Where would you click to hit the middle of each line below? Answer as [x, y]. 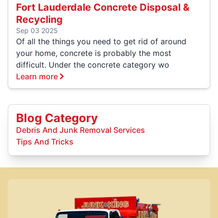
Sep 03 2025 [37, 30]
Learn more [37, 76]
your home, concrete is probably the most [94, 53]
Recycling [39, 19]
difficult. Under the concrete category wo [93, 64]
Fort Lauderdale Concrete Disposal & [103, 7]
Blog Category [57, 118]
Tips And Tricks [45, 141]
